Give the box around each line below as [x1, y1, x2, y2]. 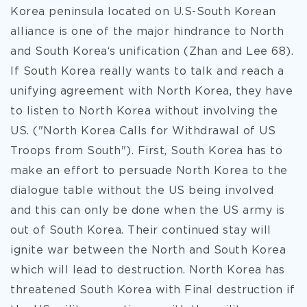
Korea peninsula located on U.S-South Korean [10, 7, 276, 17]
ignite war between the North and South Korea [10, 245, 286, 256]
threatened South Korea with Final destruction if [10, 285, 295, 295]
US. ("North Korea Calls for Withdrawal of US [10, 126, 275, 136]
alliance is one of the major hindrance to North [10, 27, 284, 37]
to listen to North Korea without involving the [10, 106, 278, 116]
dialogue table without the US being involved [10, 186, 273, 196]
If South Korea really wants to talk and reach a [10, 66, 284, 77]
